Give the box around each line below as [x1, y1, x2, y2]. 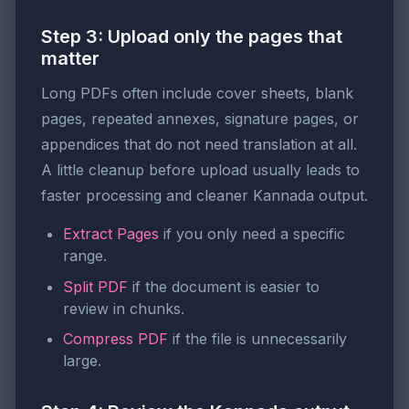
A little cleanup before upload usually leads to [41, 161, 360, 180]
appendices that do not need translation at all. [41, 135, 357, 154]
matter [41, 47, 100, 70]
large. [63, 351, 101, 371]
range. [63, 246, 107, 266]
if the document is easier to [128, 277, 320, 296]
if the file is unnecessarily [168, 330, 347, 349]
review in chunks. [63, 299, 184, 318]
